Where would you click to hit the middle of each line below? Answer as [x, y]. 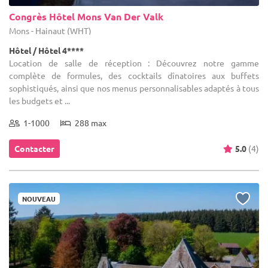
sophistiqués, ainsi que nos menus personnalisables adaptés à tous [134, 88]
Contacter [34, 149]
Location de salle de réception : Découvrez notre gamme [134, 63]
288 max [89, 123]
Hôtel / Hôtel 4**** [46, 51]
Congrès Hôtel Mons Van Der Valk [86, 17]
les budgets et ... [39, 101]
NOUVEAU [39, 199]
